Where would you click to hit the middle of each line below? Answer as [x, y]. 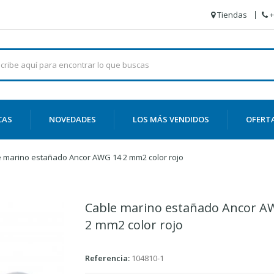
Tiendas [232, 15]
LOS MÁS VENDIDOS [171, 119]
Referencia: [107, 258]
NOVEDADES [72, 119]
